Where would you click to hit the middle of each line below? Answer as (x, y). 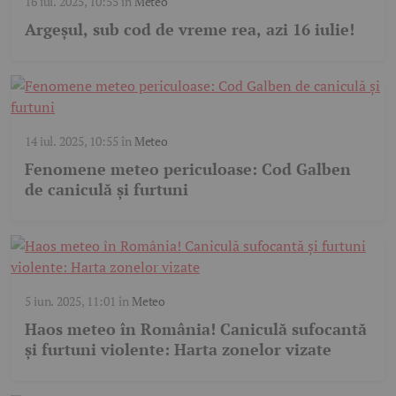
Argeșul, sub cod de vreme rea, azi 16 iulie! (190, 30)
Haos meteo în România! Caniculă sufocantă (196, 329)
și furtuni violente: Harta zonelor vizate (178, 350)
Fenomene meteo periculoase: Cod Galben (188, 169)
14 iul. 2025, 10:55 (72, 141)
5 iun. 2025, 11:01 (70, 301)
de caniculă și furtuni (107, 190)
